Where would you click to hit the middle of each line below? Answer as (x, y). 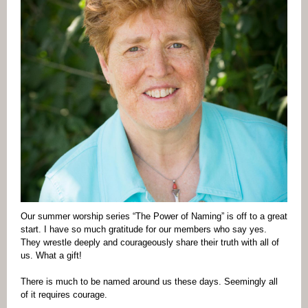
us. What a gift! (53, 255)
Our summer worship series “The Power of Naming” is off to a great (154, 216)
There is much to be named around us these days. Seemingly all (149, 282)
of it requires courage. (65, 295)
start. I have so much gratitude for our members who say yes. (144, 229)
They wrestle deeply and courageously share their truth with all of (150, 242)
